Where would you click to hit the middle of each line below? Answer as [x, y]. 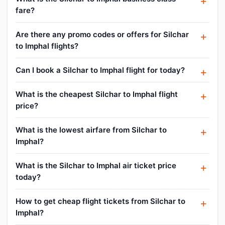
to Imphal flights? [47, 46]
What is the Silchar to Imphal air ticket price [96, 165]
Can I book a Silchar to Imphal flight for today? [100, 70]
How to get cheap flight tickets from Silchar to [100, 201]
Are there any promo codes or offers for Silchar [102, 34]
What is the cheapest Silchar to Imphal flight [97, 94]
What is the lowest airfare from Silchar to [91, 130]
